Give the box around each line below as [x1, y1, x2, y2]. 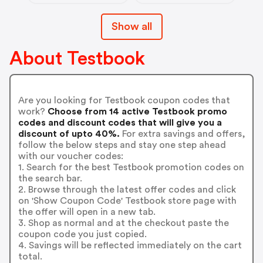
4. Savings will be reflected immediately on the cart [18, 241, 242, 251]
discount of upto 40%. [18, 129, 120, 139]
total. [18, 252, 42, 262]
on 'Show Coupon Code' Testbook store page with [18, 196, 237, 206]
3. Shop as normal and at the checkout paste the [18, 218, 229, 228]
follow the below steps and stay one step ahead [18, 140, 226, 150]
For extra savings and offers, [119, 129, 245, 139]
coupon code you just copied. [18, 230, 147, 240]
